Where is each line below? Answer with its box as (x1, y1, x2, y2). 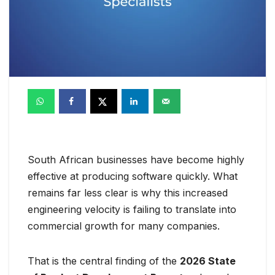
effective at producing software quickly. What (28, 170, 238, 183)
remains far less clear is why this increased (28, 187, 228, 199)
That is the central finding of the (28, 255, 180, 268)
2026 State (180, 255, 236, 268)
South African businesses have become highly (28, 153, 244, 166)
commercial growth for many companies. (28, 220, 220, 233)
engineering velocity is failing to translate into (28, 203, 236, 216)
